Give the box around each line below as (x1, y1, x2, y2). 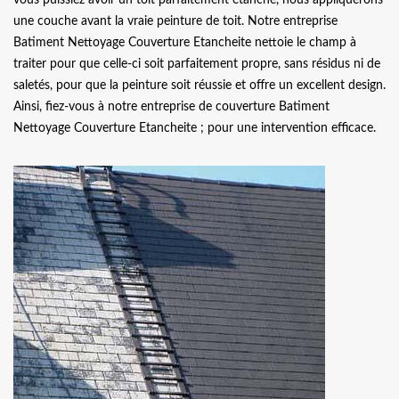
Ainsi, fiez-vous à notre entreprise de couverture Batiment (13, 100, 330, 113)
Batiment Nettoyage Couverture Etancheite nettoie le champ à (13, 36, 356, 49)
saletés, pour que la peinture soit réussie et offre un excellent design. (13, 78, 386, 92)
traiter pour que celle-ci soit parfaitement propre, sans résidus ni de (13, 57, 380, 70)
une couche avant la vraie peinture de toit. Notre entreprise (13, 14, 338, 28)
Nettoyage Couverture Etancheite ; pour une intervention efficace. (13, 121, 376, 134)
